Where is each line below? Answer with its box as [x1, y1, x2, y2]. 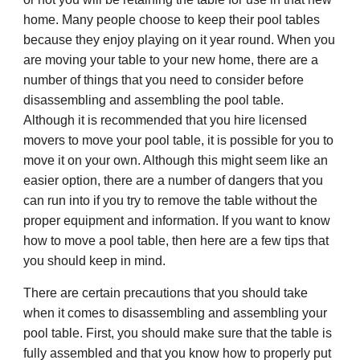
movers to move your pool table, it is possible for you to [23, 133, 334, 147]
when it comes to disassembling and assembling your [23, 306, 328, 320]
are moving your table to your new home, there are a [23, 53, 319, 67]
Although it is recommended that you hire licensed [23, 113, 308, 127]
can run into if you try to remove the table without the [23, 194, 318, 207]
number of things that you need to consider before [23, 73, 305, 87]
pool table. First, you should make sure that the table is [23, 326, 333, 340]
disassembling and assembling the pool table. [23, 93, 284, 107]
